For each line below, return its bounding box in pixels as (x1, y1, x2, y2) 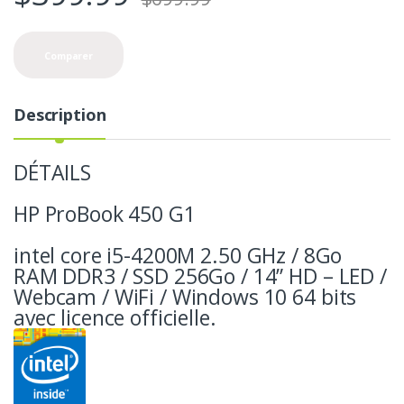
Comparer (44, 50, 93, 63)
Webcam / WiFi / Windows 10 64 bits (14, 281, 357, 311)
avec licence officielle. (14, 302, 216, 332)
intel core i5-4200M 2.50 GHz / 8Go (14, 240, 343, 270)
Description (14, 103, 106, 125)
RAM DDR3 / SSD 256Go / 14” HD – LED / (14, 261, 387, 290)
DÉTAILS (14, 157, 92, 187)
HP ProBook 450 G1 (14, 198, 196, 228)
